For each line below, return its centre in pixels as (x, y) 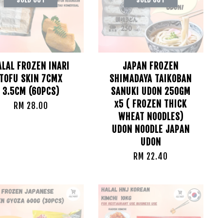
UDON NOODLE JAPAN (151, 129)
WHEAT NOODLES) (151, 117)
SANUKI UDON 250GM (151, 91)
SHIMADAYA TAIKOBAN (151, 79)
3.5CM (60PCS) (31, 91)
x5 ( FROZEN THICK (151, 104)
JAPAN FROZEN (151, 66)
